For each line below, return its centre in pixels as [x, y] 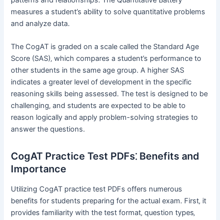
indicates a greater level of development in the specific [101, 82]
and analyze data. [41, 23]
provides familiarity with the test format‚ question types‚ [103, 212]
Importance [39, 169]
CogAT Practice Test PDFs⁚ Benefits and [105, 156]
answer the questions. [48, 129]
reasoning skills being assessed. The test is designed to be [110, 94]
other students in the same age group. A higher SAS [98, 70]
